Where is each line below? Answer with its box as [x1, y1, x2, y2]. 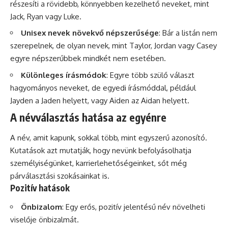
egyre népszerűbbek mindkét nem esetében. [10, 53, 166, 64]
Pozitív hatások [10, 182, 70, 193]
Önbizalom [21, 202, 62, 212]
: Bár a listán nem [159, 28, 217, 38]
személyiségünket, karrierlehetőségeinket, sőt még [10, 158, 187, 168]
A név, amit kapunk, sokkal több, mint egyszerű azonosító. [10, 132, 207, 142]
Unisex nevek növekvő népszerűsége [21, 28, 159, 38]
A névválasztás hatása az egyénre [10, 110, 166, 125]
